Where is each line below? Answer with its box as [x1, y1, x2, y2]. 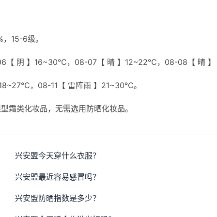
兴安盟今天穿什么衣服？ [15, 151, 101, 160]
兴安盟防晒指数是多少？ [15, 193, 101, 203]
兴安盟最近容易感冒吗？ [15, 172, 101, 182]
